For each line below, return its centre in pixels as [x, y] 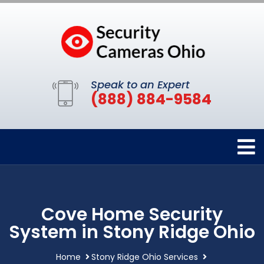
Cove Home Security [132, 214]
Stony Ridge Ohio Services [144, 257]
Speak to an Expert [140, 84]
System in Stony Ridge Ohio [132, 232]
